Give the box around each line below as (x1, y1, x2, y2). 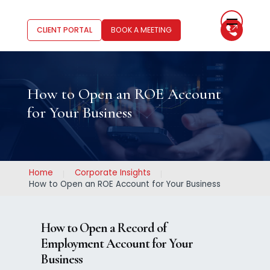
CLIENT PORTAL (36, 25, 92, 35)
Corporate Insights (74, 167, 151, 179)
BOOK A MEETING (110, 25, 172, 35)
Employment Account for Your (40, 236, 193, 252)
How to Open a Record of (40, 220, 166, 236)
